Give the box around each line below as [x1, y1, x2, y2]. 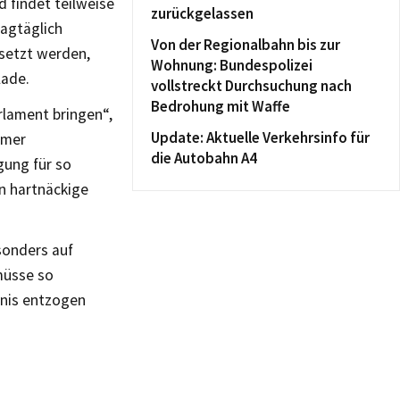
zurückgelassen [151, 4, 254, 23]
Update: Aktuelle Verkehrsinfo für [151, 128, 370, 147]
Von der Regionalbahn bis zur [151, 35, 340, 54]
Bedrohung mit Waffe [151, 96, 290, 116]
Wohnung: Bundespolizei [151, 55, 312, 75]
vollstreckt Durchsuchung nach [151, 76, 352, 96]
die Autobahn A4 [151, 148, 257, 168]
